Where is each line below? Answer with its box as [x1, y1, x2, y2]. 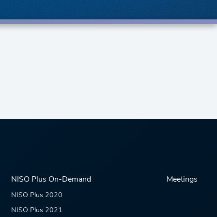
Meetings [166, 176, 198, 184]
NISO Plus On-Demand [11, 176, 92, 184]
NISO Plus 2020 [11, 192, 63, 199]
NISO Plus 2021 [11, 207, 63, 214]
